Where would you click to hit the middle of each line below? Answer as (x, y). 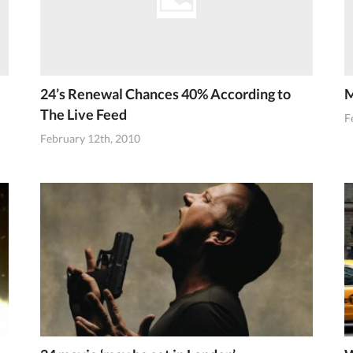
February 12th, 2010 (90, 139)
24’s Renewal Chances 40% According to (165, 93)
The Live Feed (83, 114)
